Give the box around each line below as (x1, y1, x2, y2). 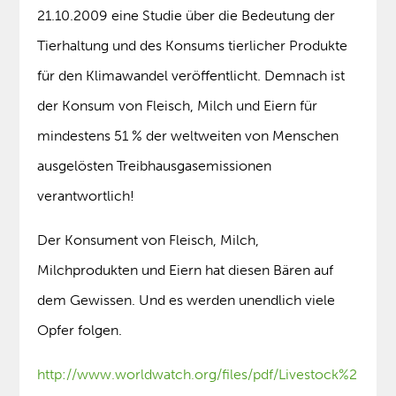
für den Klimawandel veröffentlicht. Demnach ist (37, 67, 346, 85)
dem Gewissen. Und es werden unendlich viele (37, 292, 336, 309)
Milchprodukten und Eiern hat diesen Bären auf (37, 262, 334, 279)
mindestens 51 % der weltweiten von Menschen (37, 127, 339, 145)
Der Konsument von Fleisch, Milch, (37, 232, 260, 249)
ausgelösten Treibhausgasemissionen (37, 157, 272, 175)
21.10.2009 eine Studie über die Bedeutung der (37, 7, 336, 25)
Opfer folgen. (37, 322, 123, 339)
